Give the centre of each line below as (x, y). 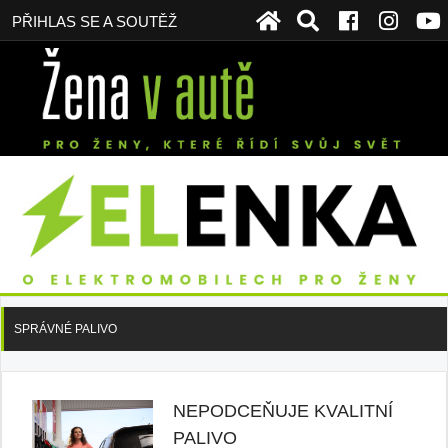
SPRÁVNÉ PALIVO (65, 329)
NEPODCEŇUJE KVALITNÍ (283, 411)
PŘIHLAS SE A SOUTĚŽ (94, 21)
